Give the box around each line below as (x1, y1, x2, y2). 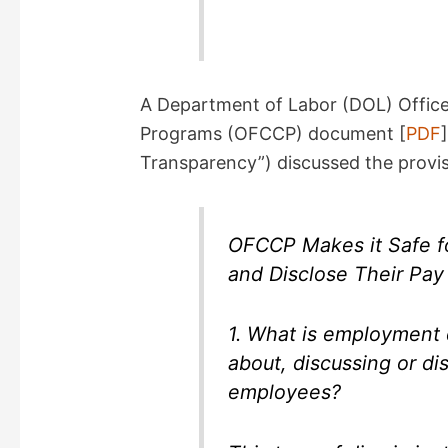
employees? (228, 380, 342, 405)
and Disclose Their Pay (228, 261, 445, 286)
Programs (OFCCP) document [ (140, 123, 407, 145)
